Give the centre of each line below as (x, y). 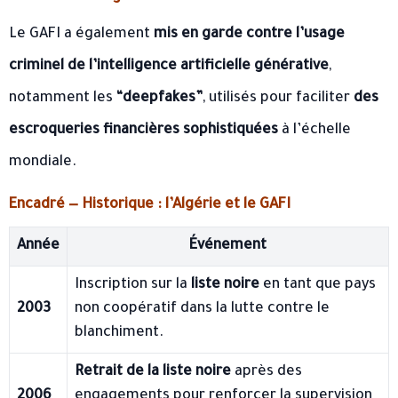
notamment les (63, 98)
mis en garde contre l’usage (249, 34)
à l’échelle (314, 130)
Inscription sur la (133, 285)
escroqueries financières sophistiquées (143, 130)
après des (267, 372)
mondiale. (43, 162)
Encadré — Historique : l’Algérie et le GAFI (150, 205)
